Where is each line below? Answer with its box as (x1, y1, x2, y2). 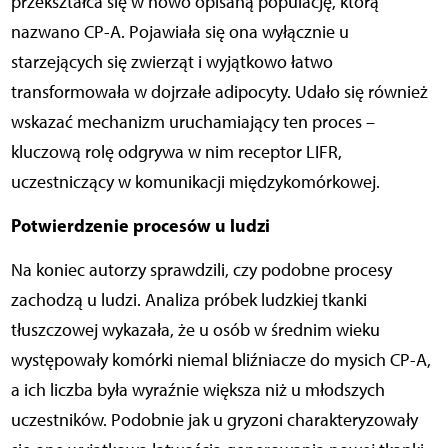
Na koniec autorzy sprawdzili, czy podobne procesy (10, 258, 392, 281)
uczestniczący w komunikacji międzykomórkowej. (10, 170, 380, 193)
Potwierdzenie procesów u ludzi (10, 213, 270, 237)
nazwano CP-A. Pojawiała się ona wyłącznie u (10, 20, 349, 43)
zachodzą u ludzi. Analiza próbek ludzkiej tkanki (10, 288, 367, 311)
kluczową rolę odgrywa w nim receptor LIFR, (10, 140, 342, 163)
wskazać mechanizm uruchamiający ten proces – (10, 110, 375, 133)
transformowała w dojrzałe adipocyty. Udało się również (10, 80, 428, 103)
